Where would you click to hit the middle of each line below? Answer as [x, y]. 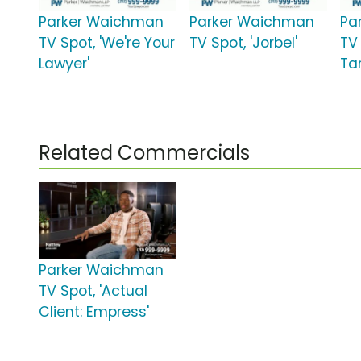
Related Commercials [144, 153]
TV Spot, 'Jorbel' [244, 43]
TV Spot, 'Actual [93, 291]
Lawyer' [64, 64]
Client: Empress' [94, 312]
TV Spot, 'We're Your [107, 43]
